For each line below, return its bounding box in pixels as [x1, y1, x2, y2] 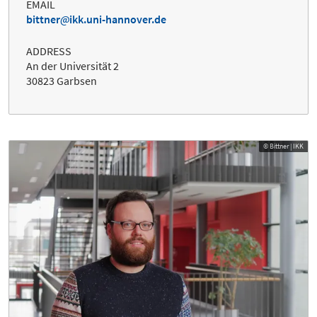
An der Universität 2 [26, 58, 119, 73]
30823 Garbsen [26, 73, 97, 88]
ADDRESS [26, 43, 71, 58]
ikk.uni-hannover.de [69, 11, 166, 26]
